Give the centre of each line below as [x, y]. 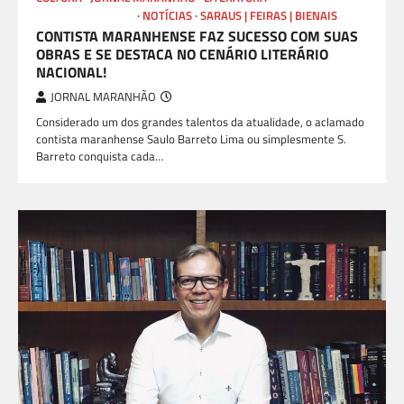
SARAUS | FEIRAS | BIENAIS [269, 15]
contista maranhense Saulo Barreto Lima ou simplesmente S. [191, 138]
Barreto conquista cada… [100, 156]
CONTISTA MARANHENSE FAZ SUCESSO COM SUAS [197, 36]
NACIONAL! [71, 72]
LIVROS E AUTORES [85, 15]
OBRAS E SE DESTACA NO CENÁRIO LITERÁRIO [182, 54]
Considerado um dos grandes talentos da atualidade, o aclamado [200, 121]
